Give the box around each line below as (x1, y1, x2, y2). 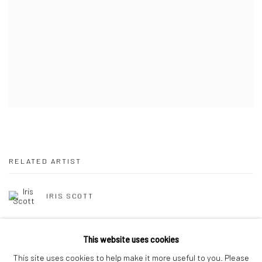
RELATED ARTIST (9, 156, 81, 166)
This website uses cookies (83, 234, 179, 244)
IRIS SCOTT (46, 191, 94, 200)
